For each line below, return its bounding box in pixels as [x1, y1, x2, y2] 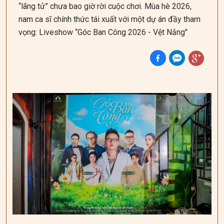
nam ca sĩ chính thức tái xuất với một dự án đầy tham [18, 14, 200, 24]
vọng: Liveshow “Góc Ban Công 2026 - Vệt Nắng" [18, 27, 187, 37]
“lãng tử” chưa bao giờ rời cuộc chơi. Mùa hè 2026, [18, 1, 191, 11]
